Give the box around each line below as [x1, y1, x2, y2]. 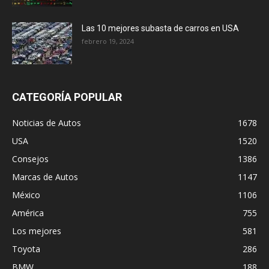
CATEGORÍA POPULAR [12, 90, 122, 103]
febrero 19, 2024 [82, 36, 134, 46]
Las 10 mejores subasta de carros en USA [82, 23, 239, 33]
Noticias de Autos [12, 116, 81, 128]
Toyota [12, 243, 40, 255]
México [12, 189, 40, 201]
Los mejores [12, 225, 61, 237]
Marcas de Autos [12, 171, 78, 183]
